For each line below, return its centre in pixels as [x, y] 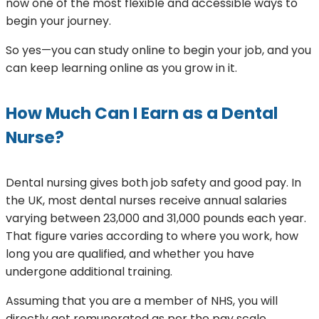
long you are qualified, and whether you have [130, 254]
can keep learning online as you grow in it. [121, 68]
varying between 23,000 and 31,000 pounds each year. [156, 219]
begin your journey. [58, 21]
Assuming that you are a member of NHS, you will [142, 301]
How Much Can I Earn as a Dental [142, 114]
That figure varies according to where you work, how [152, 236]
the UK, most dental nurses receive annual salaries [146, 201]
